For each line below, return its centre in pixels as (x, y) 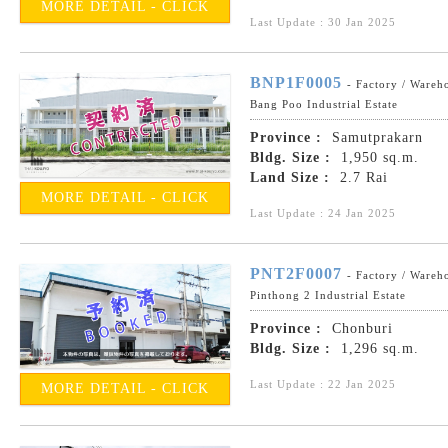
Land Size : (290, 178)
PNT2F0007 (296, 274)
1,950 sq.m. (377, 158)
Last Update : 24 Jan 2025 (323, 213)
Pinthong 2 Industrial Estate (328, 295)
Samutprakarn (375, 138)
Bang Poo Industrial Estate (324, 104)
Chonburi (360, 329)
